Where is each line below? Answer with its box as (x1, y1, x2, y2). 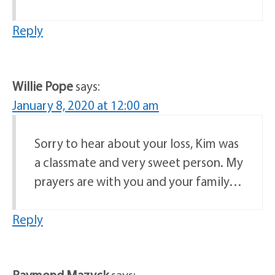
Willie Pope (12, 78, 73, 95)
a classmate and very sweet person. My (34, 154, 243, 171)
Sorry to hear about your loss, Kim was (34, 135, 239, 152)
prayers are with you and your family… (34, 173, 242, 190)
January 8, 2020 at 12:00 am (12, 97, 159, 114)
